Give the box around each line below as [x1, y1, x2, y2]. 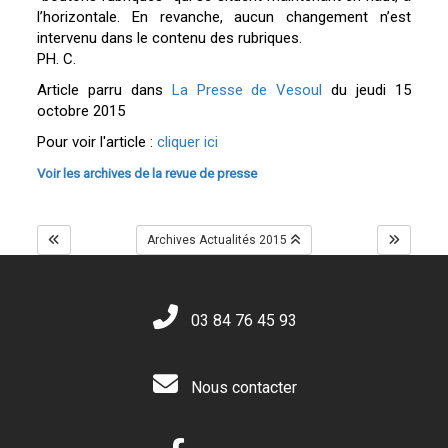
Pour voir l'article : [37, 133, 158, 152]
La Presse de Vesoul [163, 81, 323, 100]
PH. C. [37, 50, 77, 69]
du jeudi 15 [322, 81, 411, 100]
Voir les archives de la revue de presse [37, 166, 258, 182]
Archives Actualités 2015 [147, 233, 287, 248]
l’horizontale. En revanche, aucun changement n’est [37, 8, 411, 27]
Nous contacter [191, 378, 298, 398]
